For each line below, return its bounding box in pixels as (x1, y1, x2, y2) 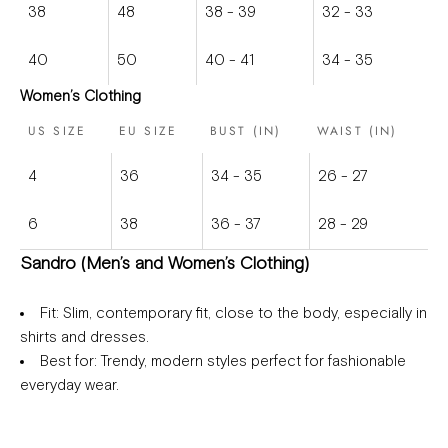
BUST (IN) (210, 122, 282, 141)
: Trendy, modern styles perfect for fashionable (94, 354, 406, 370)
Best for (40, 354, 94, 370)
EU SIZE (119, 122, 178, 141)
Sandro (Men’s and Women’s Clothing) (20, 255, 309, 274)
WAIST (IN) (317, 122, 398, 141)
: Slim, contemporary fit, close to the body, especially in (56, 306, 427, 322)
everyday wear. (20, 378, 119, 394)
